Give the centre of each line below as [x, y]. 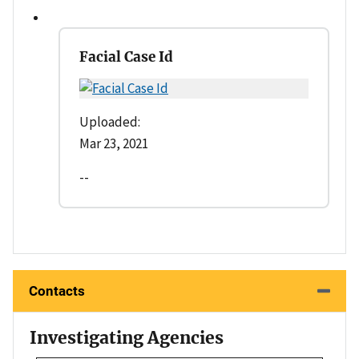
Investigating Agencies [127, 337]
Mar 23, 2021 [114, 143]
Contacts [57, 290]
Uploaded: [110, 121]
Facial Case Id [126, 56]
